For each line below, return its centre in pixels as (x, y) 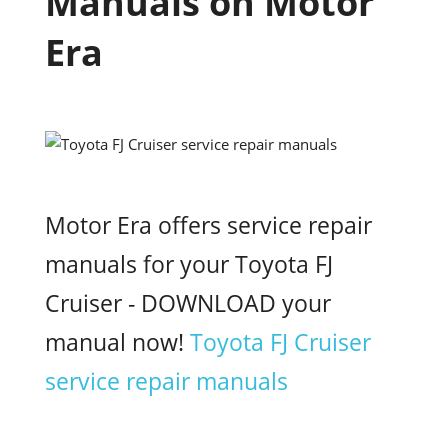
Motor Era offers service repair (208, 225)
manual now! (117, 342)
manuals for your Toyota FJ (189, 264)
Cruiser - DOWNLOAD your (188, 303)
